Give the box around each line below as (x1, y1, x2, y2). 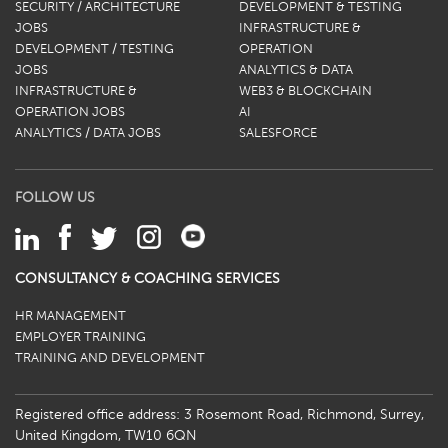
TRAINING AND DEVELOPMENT (15, 351, 205, 366)
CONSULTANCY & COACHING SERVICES (15, 270, 280, 287)
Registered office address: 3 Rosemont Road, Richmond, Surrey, (15, 406, 424, 423)
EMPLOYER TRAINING (15, 330, 146, 345)
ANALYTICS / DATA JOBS (15, 126, 161, 141)
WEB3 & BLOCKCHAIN (239, 84, 372, 99)
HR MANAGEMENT (15, 309, 126, 324)
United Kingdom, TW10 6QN (15, 427, 197, 444)
